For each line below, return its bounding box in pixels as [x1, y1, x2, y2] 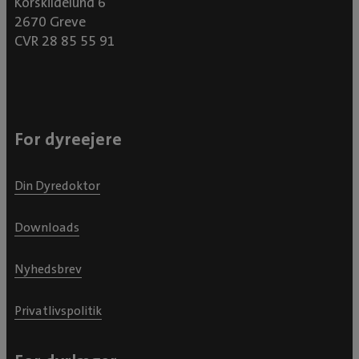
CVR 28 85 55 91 [14, 31, 115, 50]
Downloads [14, 218, 79, 236]
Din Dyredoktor [14, 176, 100, 194]
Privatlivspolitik [14, 301, 102, 319]
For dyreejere [14, 127, 122, 151]
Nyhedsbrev [14, 260, 82, 277]
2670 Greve [14, 12, 86, 31]
